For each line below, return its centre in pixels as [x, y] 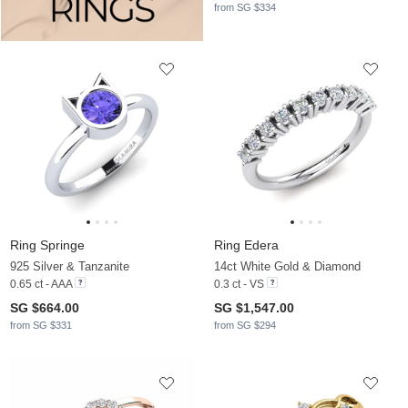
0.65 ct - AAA [41, 284]
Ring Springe [47, 245]
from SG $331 [41, 325]
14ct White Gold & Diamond [287, 266]
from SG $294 [245, 325]
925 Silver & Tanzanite [70, 266]
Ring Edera [246, 245]
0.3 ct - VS [239, 284]
